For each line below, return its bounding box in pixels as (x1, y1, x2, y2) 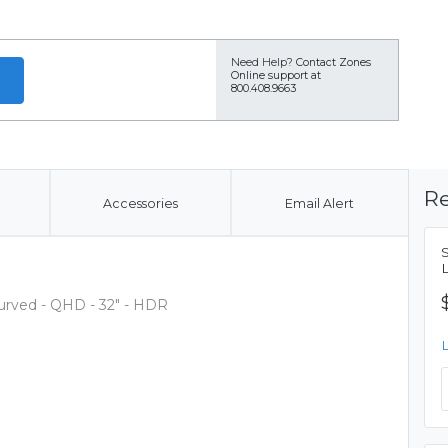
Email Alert (284, 196, 354, 211)
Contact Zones (296, 56, 371, 69)
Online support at (231, 69, 321, 82)
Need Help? (231, 56, 293, 69)
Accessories (102, 196, 178, 211)
